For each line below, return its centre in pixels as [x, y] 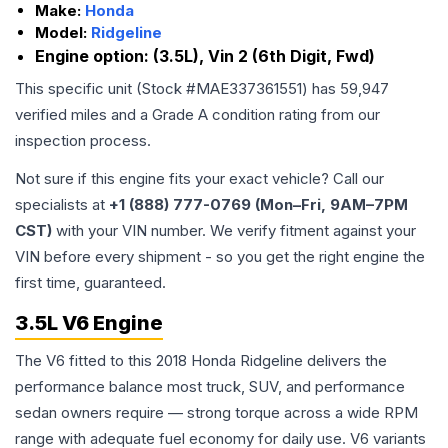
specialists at [62, 204]
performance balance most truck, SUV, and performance [210, 386]
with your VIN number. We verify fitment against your [234, 230]
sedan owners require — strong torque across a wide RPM [216, 412]
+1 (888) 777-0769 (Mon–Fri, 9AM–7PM [258, 204]
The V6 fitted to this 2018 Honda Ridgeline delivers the [201, 360]
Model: [63, 32]
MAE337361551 [249, 88]
